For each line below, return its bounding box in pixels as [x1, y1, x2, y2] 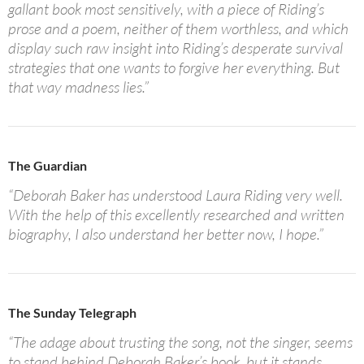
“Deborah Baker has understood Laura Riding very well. [8, 184, 343, 205]
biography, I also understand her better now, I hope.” [8, 223, 323, 244]
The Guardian [8, 157, 87, 173]
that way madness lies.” [8, 76, 149, 97]
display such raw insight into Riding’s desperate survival [8, 37, 343, 58]
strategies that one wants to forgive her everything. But [8, 57, 340, 77]
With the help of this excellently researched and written [8, 204, 344, 224]
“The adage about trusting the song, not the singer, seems [8, 331, 353, 352]
